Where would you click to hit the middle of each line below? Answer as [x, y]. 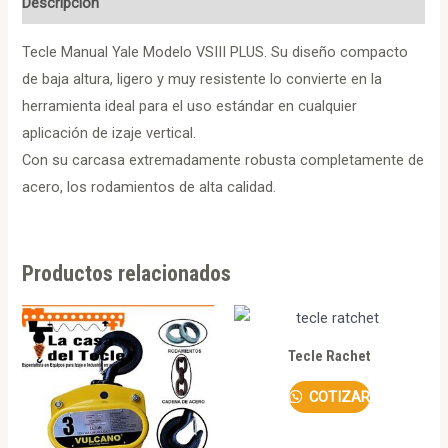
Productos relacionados [127, 274]
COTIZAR [338, 397]
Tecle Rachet [330, 356]
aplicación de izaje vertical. [109, 132]
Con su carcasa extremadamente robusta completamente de [223, 159]
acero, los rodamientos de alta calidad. [149, 186]
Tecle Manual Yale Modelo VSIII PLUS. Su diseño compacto [215, 51]
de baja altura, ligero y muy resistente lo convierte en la [202, 78]
